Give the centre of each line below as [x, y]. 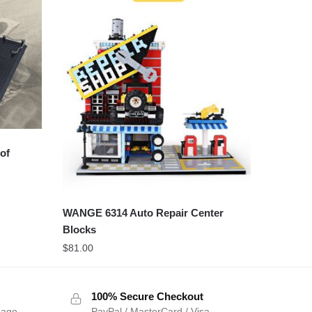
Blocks [79, 229]
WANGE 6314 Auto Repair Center [143, 212]
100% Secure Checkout [147, 296]
